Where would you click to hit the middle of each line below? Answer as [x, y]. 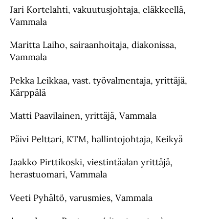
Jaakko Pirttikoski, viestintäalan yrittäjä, [91, 162]
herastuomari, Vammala [58, 174]
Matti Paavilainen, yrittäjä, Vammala [83, 116]
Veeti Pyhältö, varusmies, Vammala [81, 197]
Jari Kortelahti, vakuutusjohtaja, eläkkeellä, [98, 9]
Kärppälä [28, 92]
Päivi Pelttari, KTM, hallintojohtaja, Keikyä [96, 139]
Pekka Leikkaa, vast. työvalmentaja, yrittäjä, [99, 80]
